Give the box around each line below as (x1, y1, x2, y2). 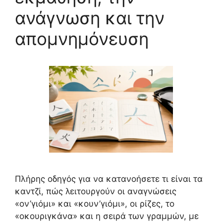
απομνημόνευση (15, 28, 149, 49)
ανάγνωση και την (15, 7, 165, 28)
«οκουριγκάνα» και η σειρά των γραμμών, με (15, 211, 199, 221)
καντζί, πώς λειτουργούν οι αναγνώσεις (15, 186, 176, 196)
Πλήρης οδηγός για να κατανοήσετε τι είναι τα (15, 174, 203, 184)
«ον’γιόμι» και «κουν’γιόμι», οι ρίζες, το (15, 199, 174, 209)
